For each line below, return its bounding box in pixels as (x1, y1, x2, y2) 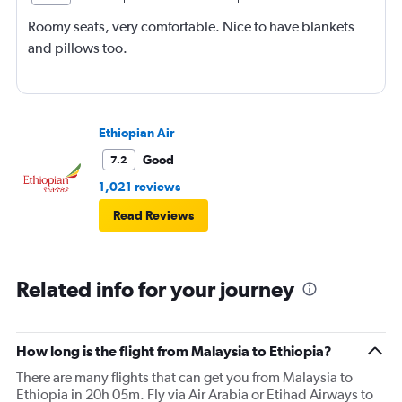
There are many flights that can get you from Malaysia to (16, 368, 353, 386)
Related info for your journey (16, 275, 294, 301)
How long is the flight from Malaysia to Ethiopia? (16, 342, 332, 359)
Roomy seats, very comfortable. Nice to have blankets (28, 17, 354, 35)
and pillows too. (28, 39, 127, 57)
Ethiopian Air (99, 125, 174, 140)
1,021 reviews (99, 179, 180, 194)
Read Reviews (113, 207, 194, 223)
